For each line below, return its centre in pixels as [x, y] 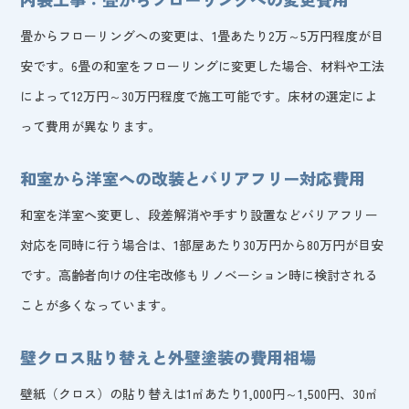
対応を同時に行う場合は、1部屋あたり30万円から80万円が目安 [202, 244]
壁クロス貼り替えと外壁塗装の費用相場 [168, 357]
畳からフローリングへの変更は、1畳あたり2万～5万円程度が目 [202, 35]
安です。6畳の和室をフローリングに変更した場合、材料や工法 [203, 65]
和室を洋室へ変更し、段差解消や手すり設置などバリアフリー [199, 214]
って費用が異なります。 [91, 126]
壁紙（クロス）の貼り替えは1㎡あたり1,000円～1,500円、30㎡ [199, 393]
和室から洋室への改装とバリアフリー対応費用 [193, 178]
